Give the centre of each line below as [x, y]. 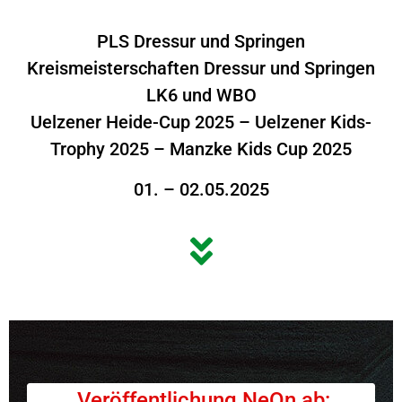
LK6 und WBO [201, 96]
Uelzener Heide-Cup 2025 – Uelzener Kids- [201, 122]
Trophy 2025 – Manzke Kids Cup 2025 [201, 149]
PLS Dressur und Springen [201, 42]
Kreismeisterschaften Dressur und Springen [201, 69]
